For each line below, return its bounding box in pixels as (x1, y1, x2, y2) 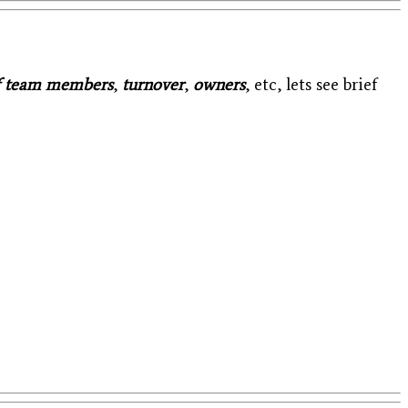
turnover (122, 73, 184, 95)
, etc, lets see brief (245, 73, 377, 95)
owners (193, 73, 245, 95)
